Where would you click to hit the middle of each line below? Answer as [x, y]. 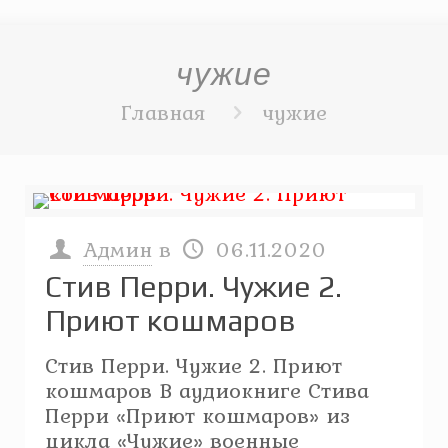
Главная [163, 112]
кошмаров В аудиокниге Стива [207, 390]
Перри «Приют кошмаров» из [198, 415]
